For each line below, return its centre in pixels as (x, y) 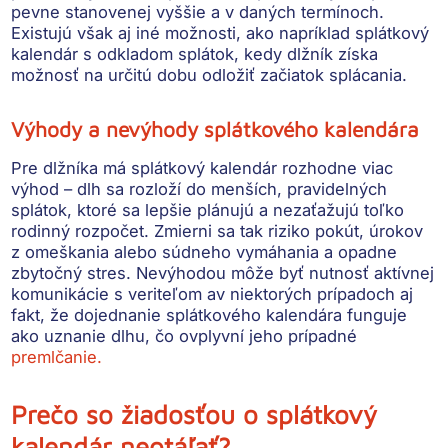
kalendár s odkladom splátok (123, 53)
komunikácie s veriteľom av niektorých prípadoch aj (212, 293)
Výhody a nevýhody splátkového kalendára (215, 128)
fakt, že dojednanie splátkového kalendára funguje (209, 314)
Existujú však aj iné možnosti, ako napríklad (183, 32)
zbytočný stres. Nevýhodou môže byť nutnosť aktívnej (223, 272)
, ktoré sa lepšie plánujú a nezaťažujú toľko (236, 209)
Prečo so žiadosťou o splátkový (194, 413)
